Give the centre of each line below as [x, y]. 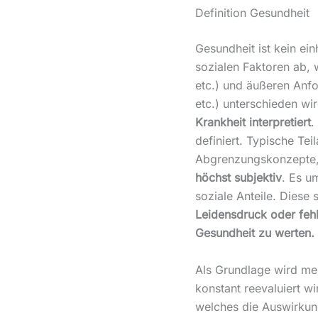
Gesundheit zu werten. [254, 233]
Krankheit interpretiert [253, 122]
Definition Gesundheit [252, 13]
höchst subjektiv [238, 178]
